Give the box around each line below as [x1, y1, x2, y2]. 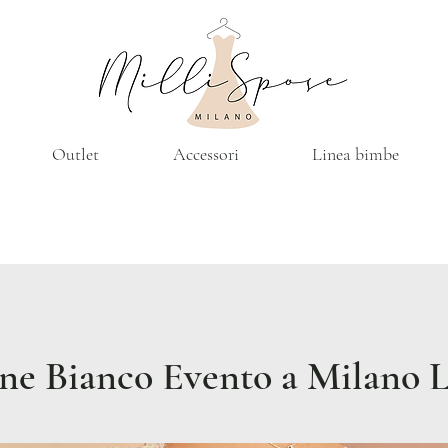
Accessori [172, 143, 239, 165]
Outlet [52, 143, 99, 165]
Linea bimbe [311, 143, 399, 165]
